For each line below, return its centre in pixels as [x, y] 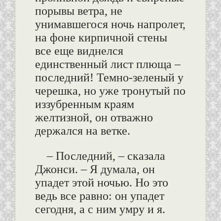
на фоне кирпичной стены [101, 38]
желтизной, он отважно [94, 118]
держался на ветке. [82, 131]
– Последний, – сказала [106, 156]
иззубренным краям [84, 104]
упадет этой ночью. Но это [101, 183]
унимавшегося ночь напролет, [110, 24]
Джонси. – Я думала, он [95, 169]
